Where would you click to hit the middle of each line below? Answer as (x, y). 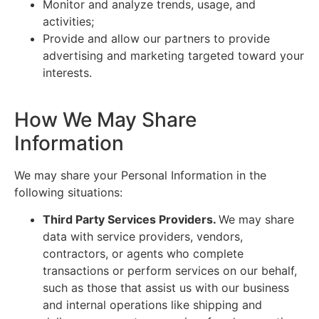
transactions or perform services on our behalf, (170, 271)
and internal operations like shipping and (152, 305)
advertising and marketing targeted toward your (173, 55)
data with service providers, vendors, (143, 237)
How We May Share (105, 120)
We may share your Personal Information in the (140, 176)
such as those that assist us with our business (166, 288)
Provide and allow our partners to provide (156, 38)
